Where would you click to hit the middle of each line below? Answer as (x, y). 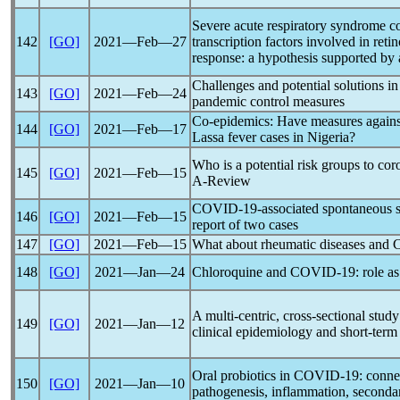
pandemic (219, 101)
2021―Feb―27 (140, 42)
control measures (296, 101)
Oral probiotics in (243, 375)
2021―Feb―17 (140, 129)
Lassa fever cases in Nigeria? (274, 137)
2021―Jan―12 (140, 324)
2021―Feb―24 (140, 93)
